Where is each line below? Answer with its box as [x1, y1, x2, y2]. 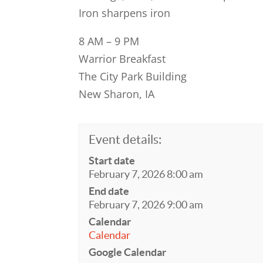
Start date [89, 154, 136, 167]
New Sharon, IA [79, 87, 155, 101]
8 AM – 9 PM [79, 34, 140, 48]
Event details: [89, 133, 162, 146]
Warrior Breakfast [79, 52, 166, 66]
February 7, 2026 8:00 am [89, 168, 204, 180]
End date [89, 185, 130, 197]
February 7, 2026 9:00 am [89, 198, 204, 211]
